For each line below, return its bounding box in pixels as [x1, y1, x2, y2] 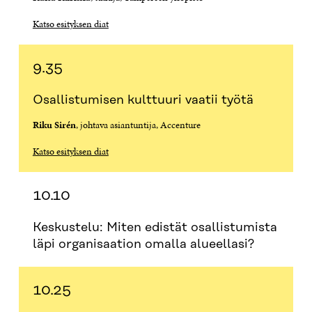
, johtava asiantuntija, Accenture [75, 118, 201, 132]
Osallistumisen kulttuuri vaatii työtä [32, 93, 253, 107]
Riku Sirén [32, 118, 76, 132]
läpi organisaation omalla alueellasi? [32, 237, 279, 251]
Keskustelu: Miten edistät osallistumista [32, 220, 277, 235]
